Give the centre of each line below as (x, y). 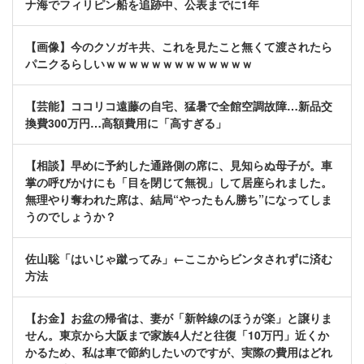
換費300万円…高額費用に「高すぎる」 (126, 123)
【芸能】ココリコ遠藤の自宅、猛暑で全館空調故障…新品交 (179, 106)
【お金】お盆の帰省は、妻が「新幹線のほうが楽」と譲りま (179, 318)
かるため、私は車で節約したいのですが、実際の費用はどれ (179, 352)
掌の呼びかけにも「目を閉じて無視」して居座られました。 (179, 182)
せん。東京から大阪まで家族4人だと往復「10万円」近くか (177, 335)
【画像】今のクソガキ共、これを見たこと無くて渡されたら (179, 47)
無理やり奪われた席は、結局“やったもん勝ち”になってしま (179, 199)
